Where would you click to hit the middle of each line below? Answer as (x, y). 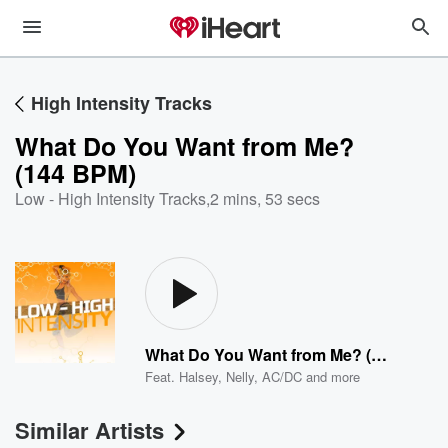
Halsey (199, 376)
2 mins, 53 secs (265, 198)
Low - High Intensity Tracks (110, 198)
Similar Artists (89, 430)
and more (331, 376)
